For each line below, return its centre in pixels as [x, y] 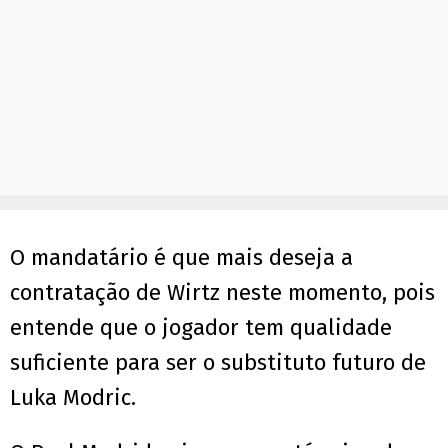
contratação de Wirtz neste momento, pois [222, 293]
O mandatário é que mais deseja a [181, 258]
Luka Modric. [73, 398]
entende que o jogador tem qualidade [201, 328]
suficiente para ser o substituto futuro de [218, 363]
